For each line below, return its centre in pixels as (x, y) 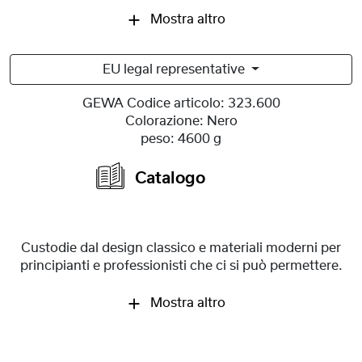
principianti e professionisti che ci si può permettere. (181, 266)
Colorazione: (164, 122)
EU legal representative (176, 70)
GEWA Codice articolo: (153, 104)
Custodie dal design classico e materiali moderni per (181, 248)
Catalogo (168, 179)
